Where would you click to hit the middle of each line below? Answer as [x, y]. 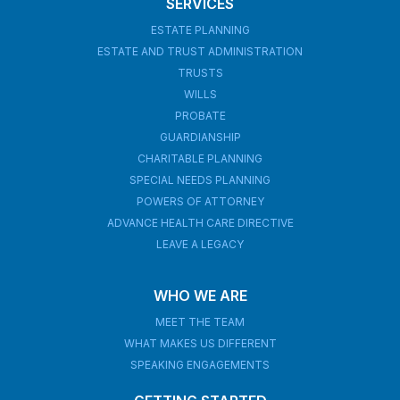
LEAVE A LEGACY [200, 245]
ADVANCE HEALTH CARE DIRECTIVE [200, 223]
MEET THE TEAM [200, 322]
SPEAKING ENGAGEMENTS [200, 365]
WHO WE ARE [200, 296]
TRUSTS [200, 73]
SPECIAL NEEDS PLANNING [200, 180]
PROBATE [200, 116]
